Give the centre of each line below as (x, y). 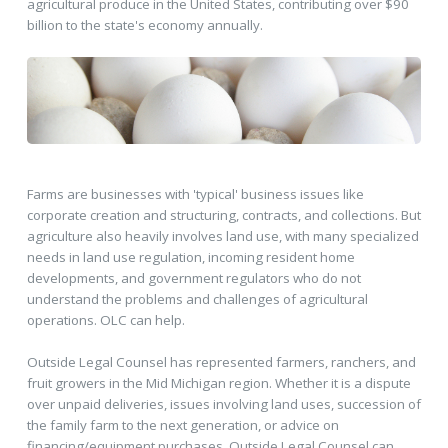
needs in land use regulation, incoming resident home (190, 256)
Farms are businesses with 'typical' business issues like (195, 193)
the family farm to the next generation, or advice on (182, 424)
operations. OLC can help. (105, 319)
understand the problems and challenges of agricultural (197, 298)
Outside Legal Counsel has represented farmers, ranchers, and (221, 361)
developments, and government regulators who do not (193, 277)
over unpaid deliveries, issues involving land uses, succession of (223, 403)
